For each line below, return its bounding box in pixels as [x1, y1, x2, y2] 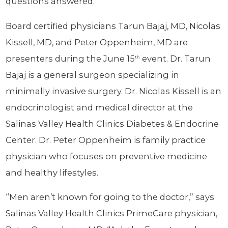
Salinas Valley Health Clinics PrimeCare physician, [6, 208, 218, 219]
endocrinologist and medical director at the [6, 102, 193, 112]
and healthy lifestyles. [6, 167, 99, 178]
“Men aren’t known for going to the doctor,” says [6, 192, 215, 203]
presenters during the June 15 [6, 53, 135, 64]
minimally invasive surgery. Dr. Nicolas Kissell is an [6, 85, 222, 96]
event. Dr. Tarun [140, 53, 211, 64]
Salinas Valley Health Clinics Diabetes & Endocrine [6, 118, 219, 129]
